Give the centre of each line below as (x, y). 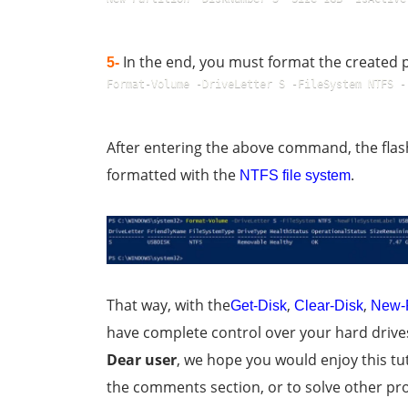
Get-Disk (259, 306)
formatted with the (173, 174)
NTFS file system (295, 175)
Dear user (142, 360)
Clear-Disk (329, 306)
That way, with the (168, 305)
